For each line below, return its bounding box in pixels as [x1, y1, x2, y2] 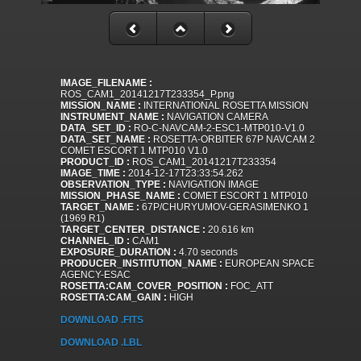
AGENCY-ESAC [60, 269, 131, 281]
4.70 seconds [176, 247, 238, 259]
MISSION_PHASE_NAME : [60, 190, 180, 202]
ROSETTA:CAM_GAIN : [60, 292, 167, 304]
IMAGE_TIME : [60, 168, 126, 180]
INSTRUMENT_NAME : [60, 111, 164, 123]
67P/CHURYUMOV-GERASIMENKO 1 [139, 201, 309, 214]
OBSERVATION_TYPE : [60, 179, 166, 191]
